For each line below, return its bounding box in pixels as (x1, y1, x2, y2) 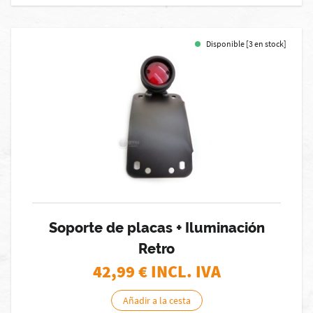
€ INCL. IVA (138, 261, 221, 282)
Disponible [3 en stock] (206, 38, 286, 49)
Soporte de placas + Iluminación (48, 219, 265, 236)
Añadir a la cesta (122, 294, 191, 307)
